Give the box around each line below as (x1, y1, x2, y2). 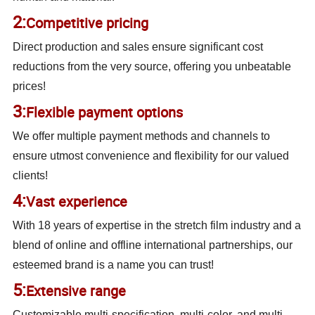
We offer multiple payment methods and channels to (13, 130, 271, 143)
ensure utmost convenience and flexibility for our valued (13, 150, 290, 162)
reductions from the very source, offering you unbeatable (13, 60, 292, 73)
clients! (13, 169, 49, 182)
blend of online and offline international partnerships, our (13, 239, 293, 252)
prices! (13, 80, 46, 93)
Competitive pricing (26, 13, 149, 33)
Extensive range (26, 281, 127, 301)
